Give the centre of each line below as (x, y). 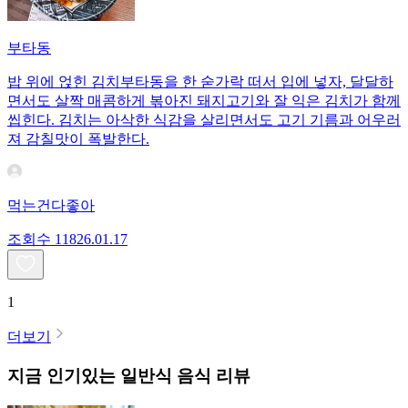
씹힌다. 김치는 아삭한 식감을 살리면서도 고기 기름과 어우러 (204, 120)
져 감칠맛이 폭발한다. (78, 139)
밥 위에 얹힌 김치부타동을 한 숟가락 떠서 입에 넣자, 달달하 (200, 82)
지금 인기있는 (61, 375)
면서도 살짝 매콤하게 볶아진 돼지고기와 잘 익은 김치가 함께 (204, 101)
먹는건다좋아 (51, 206)
